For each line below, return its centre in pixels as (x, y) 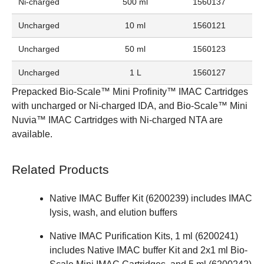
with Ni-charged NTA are (170, 120)
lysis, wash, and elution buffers (113, 213)
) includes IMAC (219, 199)
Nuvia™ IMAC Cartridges (65, 120)
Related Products (60, 170)
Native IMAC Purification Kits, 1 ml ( (124, 236)
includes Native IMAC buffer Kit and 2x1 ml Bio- (148, 250)
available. (32, 134)
